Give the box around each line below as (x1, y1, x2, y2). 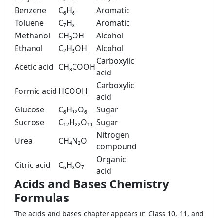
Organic (96, 154, 126, 164)
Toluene (15, 18, 44, 28)
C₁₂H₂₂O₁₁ (58, 117, 93, 127)
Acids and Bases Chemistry (14, 176, 169, 192)
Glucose (15, 104, 44, 115)
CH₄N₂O (58, 135, 87, 146)
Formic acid (15, 86, 57, 96)
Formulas (14, 189, 69, 205)
